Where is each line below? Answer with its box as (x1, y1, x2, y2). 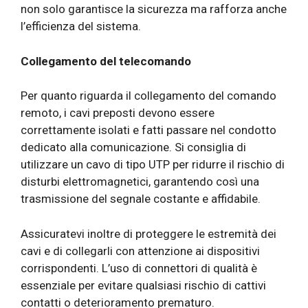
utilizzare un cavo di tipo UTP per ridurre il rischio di (21, 157, 285, 172)
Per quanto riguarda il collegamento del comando (21, 89, 276, 103)
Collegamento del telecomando (21, 54, 191, 68)
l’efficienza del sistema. (21, 19, 141, 34)
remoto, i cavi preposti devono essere (21, 106, 214, 120)
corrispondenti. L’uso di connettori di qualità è (21, 261, 257, 275)
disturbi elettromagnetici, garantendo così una (21, 175, 259, 189)
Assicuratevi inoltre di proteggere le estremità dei (21, 226, 276, 241)
